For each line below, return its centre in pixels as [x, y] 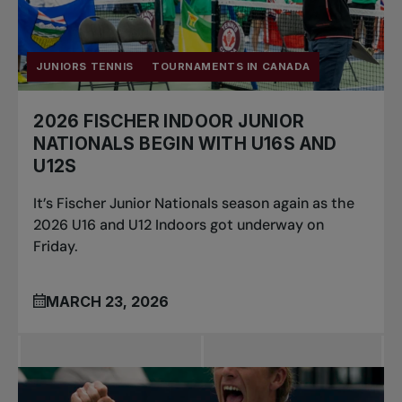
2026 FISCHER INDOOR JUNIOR [169, 122]
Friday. [56, 247]
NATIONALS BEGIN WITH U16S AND [185, 144]
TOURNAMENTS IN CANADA [232, 67]
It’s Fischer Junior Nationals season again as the [194, 204]
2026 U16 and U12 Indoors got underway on [179, 225]
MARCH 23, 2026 [108, 302]
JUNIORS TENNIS [85, 67]
